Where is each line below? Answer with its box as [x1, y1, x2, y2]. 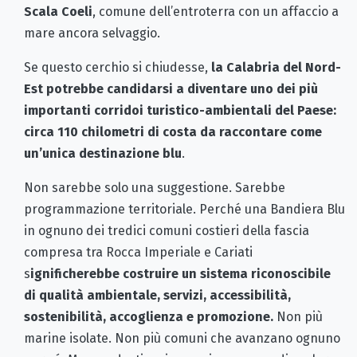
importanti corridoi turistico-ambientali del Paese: [24, 103, 336, 119]
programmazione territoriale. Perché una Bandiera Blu [24, 202, 345, 218]
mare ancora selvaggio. [24, 25, 160, 41]
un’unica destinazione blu [24, 146, 182, 162]
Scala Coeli [24, 4, 92, 20]
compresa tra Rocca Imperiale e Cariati [24, 245, 253, 261]
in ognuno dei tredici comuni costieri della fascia [24, 223, 309, 239]
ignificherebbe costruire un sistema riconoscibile [30, 266, 331, 282]
